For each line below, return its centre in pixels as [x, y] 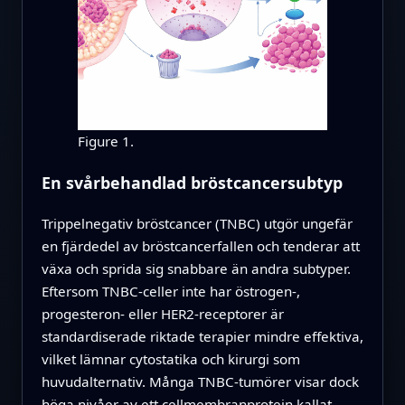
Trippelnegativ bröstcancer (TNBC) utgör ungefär [197, 223]
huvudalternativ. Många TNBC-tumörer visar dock [200, 381]
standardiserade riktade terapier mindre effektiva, [202, 336]
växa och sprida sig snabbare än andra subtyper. [196, 268]
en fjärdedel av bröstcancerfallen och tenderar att [200, 245]
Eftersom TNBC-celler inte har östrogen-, [170, 291]
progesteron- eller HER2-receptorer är [162, 313]
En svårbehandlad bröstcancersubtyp [192, 183]
